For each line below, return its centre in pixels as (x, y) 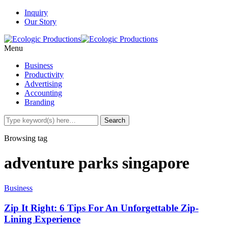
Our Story (40, 22)
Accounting (43, 93)
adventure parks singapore (97, 163)
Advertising (43, 84)
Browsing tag (26, 138)
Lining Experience (42, 219)
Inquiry (36, 12)
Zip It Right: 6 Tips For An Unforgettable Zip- (101, 208)
